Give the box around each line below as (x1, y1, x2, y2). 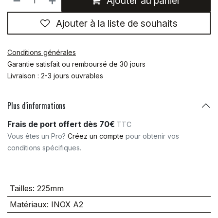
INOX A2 (51, 200, 83, 210)
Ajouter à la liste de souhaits (56, 17, 178, 29)
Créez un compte (68, 132, 124, 141)
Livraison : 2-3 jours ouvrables (7, 72, 103, 80)
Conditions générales (7, 48, 76, 57)
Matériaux (9, 200, 47, 210)
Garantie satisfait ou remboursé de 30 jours (7, 60, 145, 69)
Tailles (9, 183, 33, 194)
